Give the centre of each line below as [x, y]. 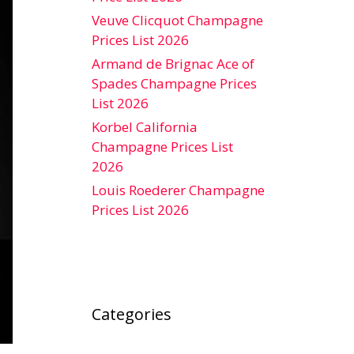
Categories [132, 314]
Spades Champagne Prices [174, 83]
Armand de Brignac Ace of [173, 64]
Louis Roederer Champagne [178, 190]
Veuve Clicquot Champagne [177, 20]
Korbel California [145, 127]
